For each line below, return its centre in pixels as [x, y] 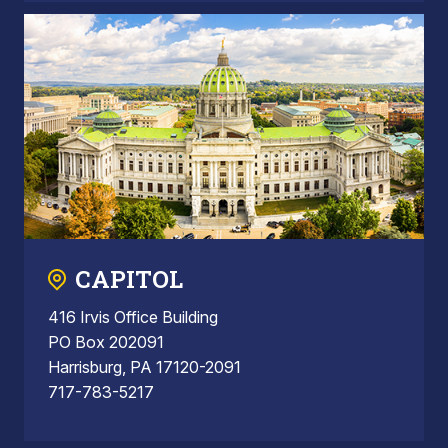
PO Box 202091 [106, 342]
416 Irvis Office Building [133, 317]
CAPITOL [129, 279]
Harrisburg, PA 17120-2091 [144, 367]
